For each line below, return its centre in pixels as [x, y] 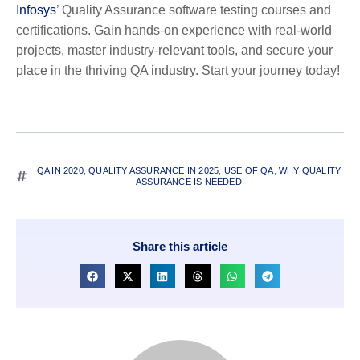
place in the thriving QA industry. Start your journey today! [178, 70]
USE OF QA [249, 170]
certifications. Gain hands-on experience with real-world [174, 30]
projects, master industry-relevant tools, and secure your [174, 50]
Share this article [180, 246]
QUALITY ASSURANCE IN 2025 [154, 170]
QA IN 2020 [60, 170]
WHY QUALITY [310, 170]
